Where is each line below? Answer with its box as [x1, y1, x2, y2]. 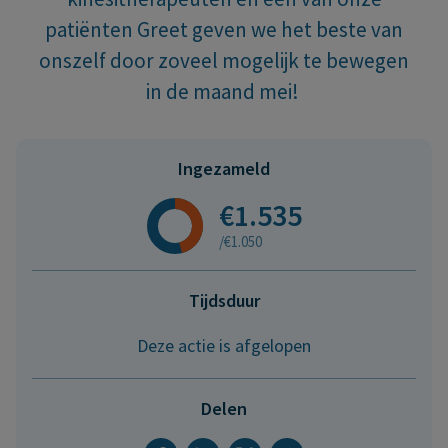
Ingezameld [178, 156, 270, 180]
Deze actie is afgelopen [137, 333, 311, 357]
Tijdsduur [188, 288, 260, 312]
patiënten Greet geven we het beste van [45, 15, 403, 43]
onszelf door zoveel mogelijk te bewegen [39, 46, 409, 74]
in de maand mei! [145, 77, 303, 105]
